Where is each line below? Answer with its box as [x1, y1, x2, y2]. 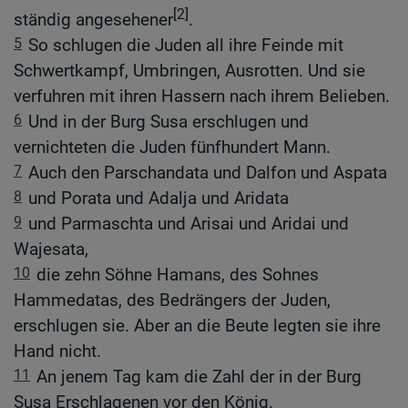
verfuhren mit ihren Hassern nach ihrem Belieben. [14, 85, 390, 107]
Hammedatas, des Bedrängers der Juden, [14, 289, 331, 311]
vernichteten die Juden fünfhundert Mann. [14, 136, 331, 158]
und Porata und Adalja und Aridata [28, 187, 289, 209]
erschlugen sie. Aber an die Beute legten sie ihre [14, 314, 381, 336]
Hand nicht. [14, 340, 101, 362]
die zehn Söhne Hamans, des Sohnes [36, 263, 319, 285]
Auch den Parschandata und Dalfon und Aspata [28, 161, 387, 183]
